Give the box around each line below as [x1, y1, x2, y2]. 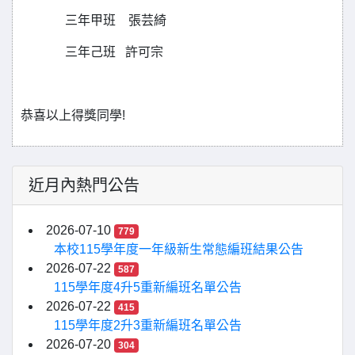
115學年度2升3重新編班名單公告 [54, 319, 242, 332]
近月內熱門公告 [29, 177, 139, 194]
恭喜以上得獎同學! [21, 109, 125, 122]
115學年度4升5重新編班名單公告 [54, 281, 242, 294]
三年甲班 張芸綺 [21, 13, 166, 27]
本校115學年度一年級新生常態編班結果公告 [54, 242, 303, 256]
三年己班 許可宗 [21, 45, 163, 59]
